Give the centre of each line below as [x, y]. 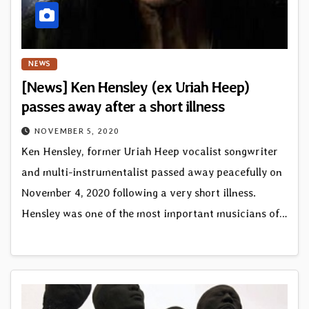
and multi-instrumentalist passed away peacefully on [152, 172]
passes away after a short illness [123, 106]
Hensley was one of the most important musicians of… [154, 213]
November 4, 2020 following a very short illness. [139, 192]
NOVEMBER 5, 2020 [77, 131]
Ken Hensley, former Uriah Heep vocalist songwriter [150, 151]
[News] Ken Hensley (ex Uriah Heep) [135, 87]
